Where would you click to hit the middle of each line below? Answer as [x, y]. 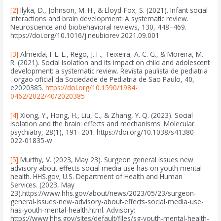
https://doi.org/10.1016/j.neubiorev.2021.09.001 [85, 35]
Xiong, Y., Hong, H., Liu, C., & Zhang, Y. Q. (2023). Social [106, 115]
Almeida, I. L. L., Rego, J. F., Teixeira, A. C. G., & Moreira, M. [111, 54]
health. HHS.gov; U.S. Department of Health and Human [97, 177]
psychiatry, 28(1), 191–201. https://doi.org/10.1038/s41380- [104, 132]
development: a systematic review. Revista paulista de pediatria [109, 71]
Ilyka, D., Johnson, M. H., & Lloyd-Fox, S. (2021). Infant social [113, 10]
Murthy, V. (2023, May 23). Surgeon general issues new [106, 160]
